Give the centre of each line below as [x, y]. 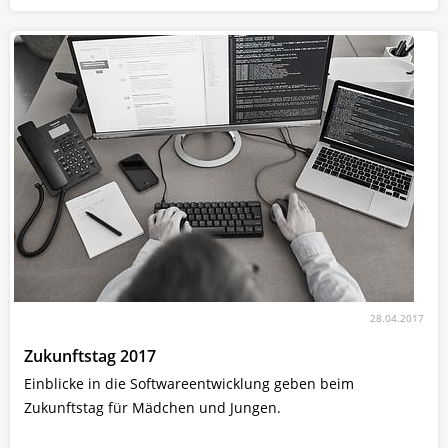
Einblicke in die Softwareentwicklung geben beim [189, 383]
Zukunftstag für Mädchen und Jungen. [152, 407]
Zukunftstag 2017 [90, 355]
